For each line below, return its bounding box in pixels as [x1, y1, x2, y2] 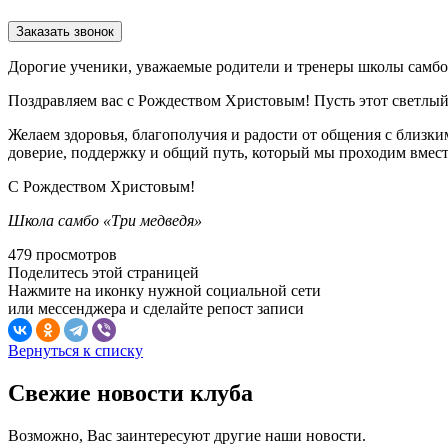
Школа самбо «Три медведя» [8, 211, 202, 229]
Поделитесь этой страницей [8, 263, 199, 281]
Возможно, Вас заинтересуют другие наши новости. [8, 426, 366, 444]
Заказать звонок [16, 23, 114, 39]
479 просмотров [8, 245, 117, 263]
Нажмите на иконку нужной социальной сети [8, 281, 321, 299]
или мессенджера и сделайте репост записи [8, 299, 304, 317]
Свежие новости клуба [8, 379, 253, 406]
